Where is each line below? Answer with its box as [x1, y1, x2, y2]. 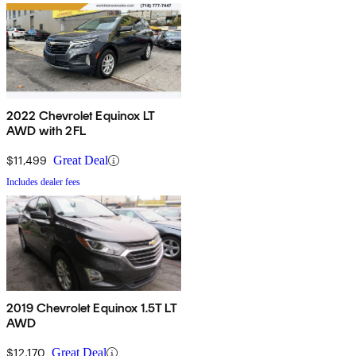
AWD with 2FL [6, 123, 86, 139]
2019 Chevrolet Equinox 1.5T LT [6, 300, 177, 316]
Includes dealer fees [6, 176, 80, 188]
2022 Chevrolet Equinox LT [6, 108, 155, 124]
